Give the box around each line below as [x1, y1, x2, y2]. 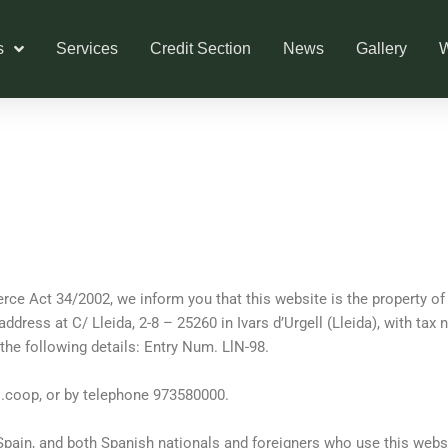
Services [55, 40, 118, 58]
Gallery [355, 40, 407, 58]
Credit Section [149, 40, 251, 58]
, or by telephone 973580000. [39, 386, 229, 405]
